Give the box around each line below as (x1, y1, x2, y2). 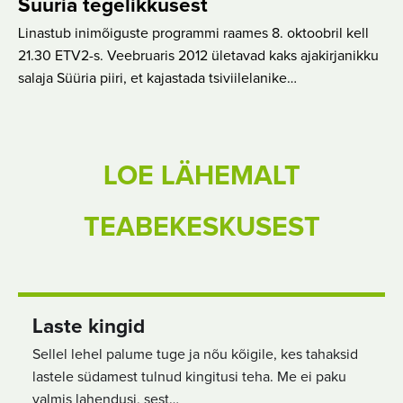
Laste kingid (32, 317, 145, 338)
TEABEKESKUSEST (83, 213, 320, 241)
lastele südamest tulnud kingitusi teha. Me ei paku (32, 370, 346, 385)
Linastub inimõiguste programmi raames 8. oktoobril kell (18, 25, 369, 40)
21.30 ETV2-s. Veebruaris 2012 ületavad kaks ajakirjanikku (18, 48, 379, 63)
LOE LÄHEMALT (103, 162, 300, 190)
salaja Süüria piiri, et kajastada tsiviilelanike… (18, 70, 297, 85)
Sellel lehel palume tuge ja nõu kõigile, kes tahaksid (32, 347, 358, 363)
